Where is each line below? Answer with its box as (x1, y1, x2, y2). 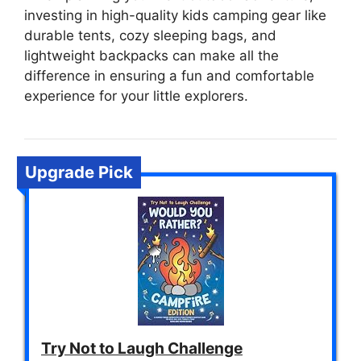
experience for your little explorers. (24, 88, 248, 104)
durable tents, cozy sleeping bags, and (24, 27, 276, 44)
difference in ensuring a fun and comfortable (24, 68, 314, 84)
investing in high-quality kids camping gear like (24, 7, 326, 23)
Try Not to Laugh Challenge (41, 338, 243, 358)
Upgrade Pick (25, 162, 133, 182)
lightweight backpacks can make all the (24, 48, 279, 64)
